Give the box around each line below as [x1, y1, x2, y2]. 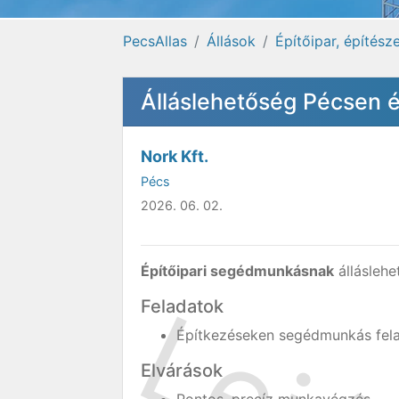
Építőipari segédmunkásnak [141, 262, 334, 280]
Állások [207, 32, 256, 50]
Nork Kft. [141, 147, 208, 166]
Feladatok [141, 296, 224, 317]
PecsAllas [123, 32, 187, 50]
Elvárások [141, 360, 223, 381]
